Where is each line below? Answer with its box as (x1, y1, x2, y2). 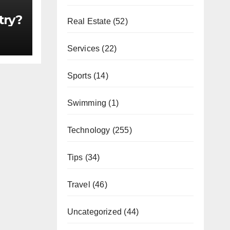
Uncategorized (67, 207, 122, 216)
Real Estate (67, 16, 111, 26)
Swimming (67, 98, 107, 107)
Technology (67, 125, 110, 135)
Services (67, 44, 100, 53)
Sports (67, 71, 91, 80)
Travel (67, 180, 90, 189)
